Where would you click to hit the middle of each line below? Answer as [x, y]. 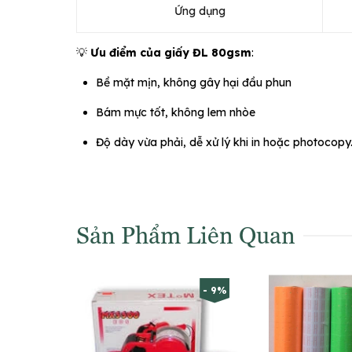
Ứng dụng [200, 11]
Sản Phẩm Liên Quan [186, 234]
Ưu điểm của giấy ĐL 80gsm [171, 52]
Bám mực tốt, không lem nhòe [176, 112]
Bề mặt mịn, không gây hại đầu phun [194, 82]
